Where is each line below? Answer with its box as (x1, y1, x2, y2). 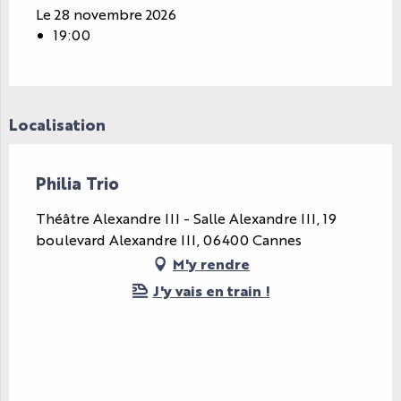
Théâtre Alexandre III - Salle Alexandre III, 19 (36, 209, 337, 228)
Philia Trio (36, 171, 119, 194)
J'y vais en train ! (152, 281, 270, 301)
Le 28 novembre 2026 (36, 4, 176, 24)
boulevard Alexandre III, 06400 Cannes (36, 230, 302, 250)
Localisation (9, 113, 106, 135)
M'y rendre (173, 254, 250, 274)
